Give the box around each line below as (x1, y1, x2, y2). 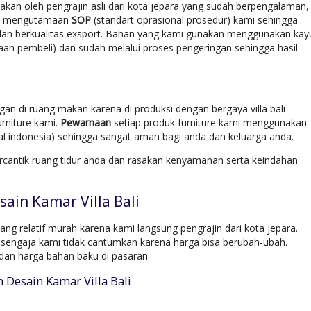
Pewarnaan (60, 115, 114, 129)
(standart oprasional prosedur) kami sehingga (91, 12, 298, 26)
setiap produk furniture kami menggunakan (114, 115, 307, 129)
